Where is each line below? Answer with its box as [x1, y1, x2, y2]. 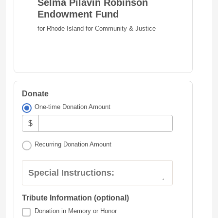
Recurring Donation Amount [35, 141, 112, 148]
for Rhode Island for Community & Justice [37, 24, 156, 32]
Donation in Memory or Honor [35, 207, 117, 215]
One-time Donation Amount [35, 103, 111, 110]
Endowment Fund [37, 8, 119, 19]
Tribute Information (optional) [22, 194, 129, 202]
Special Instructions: [28, 168, 114, 178]
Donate [22, 89, 49, 98]
